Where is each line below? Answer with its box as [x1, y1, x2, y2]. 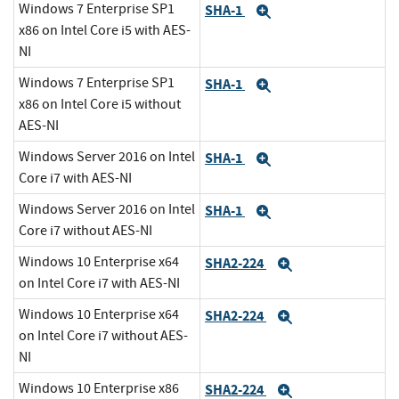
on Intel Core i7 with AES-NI [19, 274, 180, 293]
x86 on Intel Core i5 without [19, 95, 181, 114]
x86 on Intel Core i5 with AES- [19, 21, 191, 40]
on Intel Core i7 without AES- [19, 327, 188, 346]
